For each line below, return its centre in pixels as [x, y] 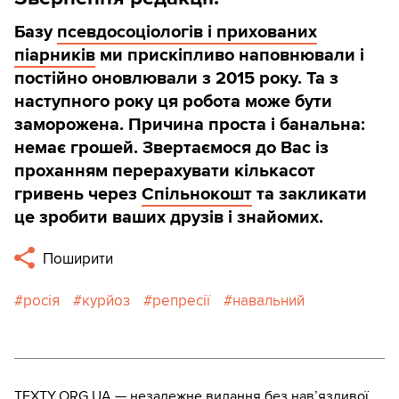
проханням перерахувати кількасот [165, 171]
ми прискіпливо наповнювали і [230, 55]
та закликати [309, 194]
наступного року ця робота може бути [173, 101]
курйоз [106, 301]
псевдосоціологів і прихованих [187, 32]
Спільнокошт [197, 194]
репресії [181, 301]
